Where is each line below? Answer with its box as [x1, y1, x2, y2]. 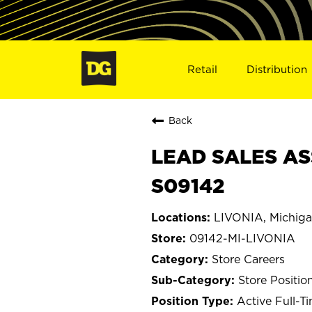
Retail [187, 63, 217, 75]
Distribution [247, 63, 308, 75]
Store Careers [212, 252, 285, 265]
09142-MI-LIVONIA [189, 231, 295, 244]
